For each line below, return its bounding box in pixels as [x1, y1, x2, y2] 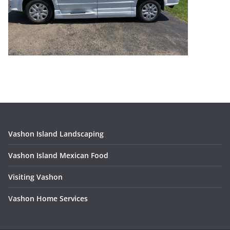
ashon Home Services [13, 194, 88, 204]
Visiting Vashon [8, 172, 63, 182]
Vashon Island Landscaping [8, 129, 104, 139]
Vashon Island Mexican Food [8, 150, 108, 161]
